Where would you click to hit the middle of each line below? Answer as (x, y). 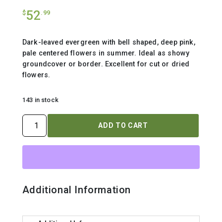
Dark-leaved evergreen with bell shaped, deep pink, (109, 42)
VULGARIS (38, 130)
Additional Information (76, 190)
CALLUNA (37, 119)
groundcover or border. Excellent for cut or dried (106, 64)
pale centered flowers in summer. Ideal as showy (106, 53)
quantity (34, 150)
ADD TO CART (123, 126)
